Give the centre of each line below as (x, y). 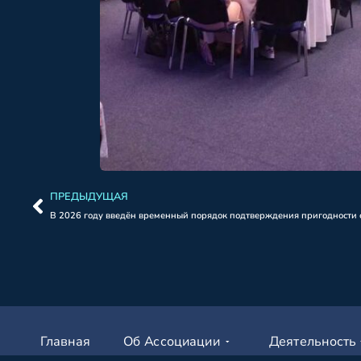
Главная (65, 341)
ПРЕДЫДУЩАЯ (89, 196)
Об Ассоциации (172, 341)
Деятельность (312, 341)
